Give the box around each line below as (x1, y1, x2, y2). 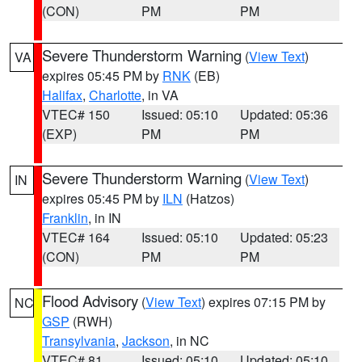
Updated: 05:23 (240, 228, 329, 246)
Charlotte (89, 86, 141, 104)
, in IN (88, 208, 121, 227)
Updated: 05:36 (240, 105, 329, 124)
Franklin (42, 208, 88, 227)
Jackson (122, 331, 170, 350)
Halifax (42, 86, 82, 104)
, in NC (170, 331, 209, 350)
